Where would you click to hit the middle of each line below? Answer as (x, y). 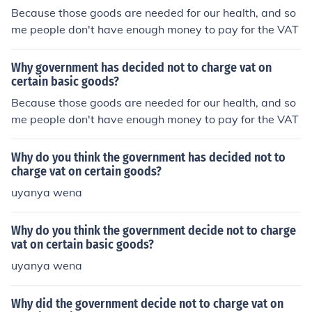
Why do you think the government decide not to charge (154, 231)
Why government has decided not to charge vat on (141, 68)
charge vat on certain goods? (86, 171)
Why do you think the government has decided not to (148, 157)
